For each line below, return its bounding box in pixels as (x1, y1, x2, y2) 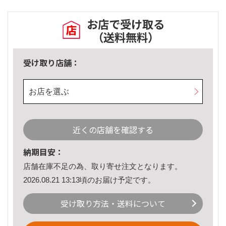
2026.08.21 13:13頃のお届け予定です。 (23, 175, 155, 184)
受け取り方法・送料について (61, 197, 165, 210)
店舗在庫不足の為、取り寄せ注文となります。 (23, 162, 182, 171)
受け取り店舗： (23, 56, 80, 69)
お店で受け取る (87, 16, 164, 32)
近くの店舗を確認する (73, 124, 153, 136)
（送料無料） (92, 29, 159, 45)
